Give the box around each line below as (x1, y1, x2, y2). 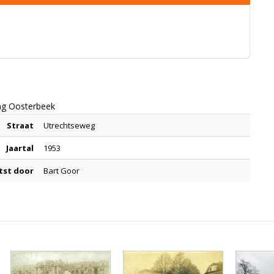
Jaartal (6, 143, 34, 154)
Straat (7, 120, 34, 131)
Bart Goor (43, 165, 80, 176)
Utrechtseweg (43, 120, 95, 131)
